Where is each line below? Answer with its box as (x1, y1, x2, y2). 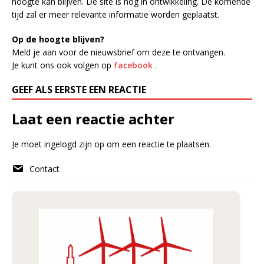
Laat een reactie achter (12, 109, 174, 128)
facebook (114, 60, 153, 71)
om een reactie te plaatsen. (104, 138, 211, 150)
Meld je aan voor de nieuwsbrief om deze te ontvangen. (12, 47, 225, 58)
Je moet (12, 138, 44, 150)
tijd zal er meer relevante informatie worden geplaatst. (12, 9, 222, 20)
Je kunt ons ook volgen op (12, 60, 114, 71)
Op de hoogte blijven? (12, 34, 104, 45)
